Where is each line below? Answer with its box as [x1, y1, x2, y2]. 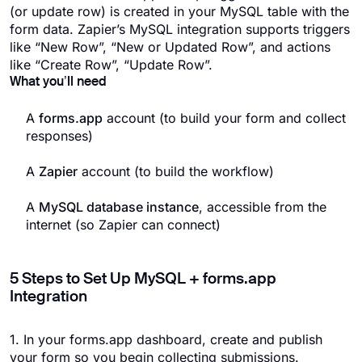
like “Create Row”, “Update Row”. [10, 57, 213, 73]
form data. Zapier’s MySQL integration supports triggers [10, 21, 350, 37]
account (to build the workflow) [78, 163, 274, 179]
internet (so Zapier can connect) [26, 217, 221, 233]
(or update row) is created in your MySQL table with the [10, 3, 349, 19]
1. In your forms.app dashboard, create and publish [10, 331, 322, 347]
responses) [26, 128, 93, 144]
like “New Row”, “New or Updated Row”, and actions [10, 39, 330, 55]
